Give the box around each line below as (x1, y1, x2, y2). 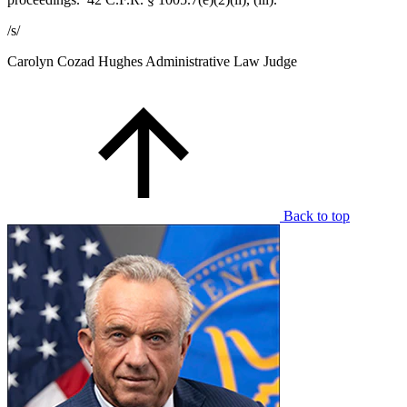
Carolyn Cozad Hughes (7, 53, 143, 69)
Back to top (283, 207, 350, 223)
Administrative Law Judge (145, 53, 297, 69)
